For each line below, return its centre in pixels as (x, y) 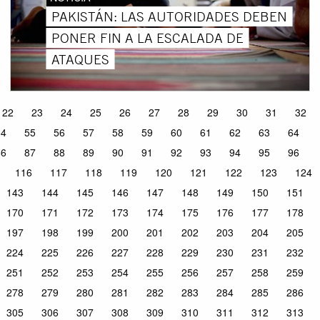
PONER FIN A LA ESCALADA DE (148, 37)
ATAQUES (81, 59)
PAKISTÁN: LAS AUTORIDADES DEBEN (170, 16)
